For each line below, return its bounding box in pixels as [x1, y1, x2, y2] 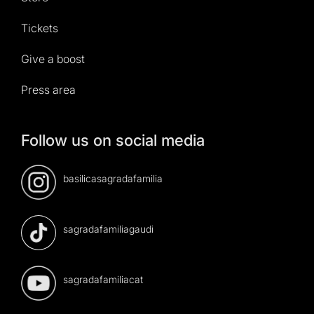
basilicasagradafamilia [63, 172, 163, 184]
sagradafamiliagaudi [63, 223, 153, 235]
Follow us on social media [21, 131, 205, 149]
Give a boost [21, 52, 85, 67]
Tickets [21, 21, 58, 36]
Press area [21, 83, 76, 97]
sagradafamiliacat [63, 273, 143, 285]
